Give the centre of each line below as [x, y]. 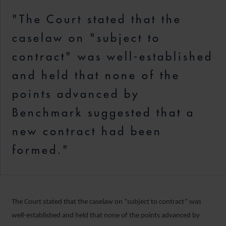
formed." [41, 150]
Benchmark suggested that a [103, 112]
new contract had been [87, 131]
